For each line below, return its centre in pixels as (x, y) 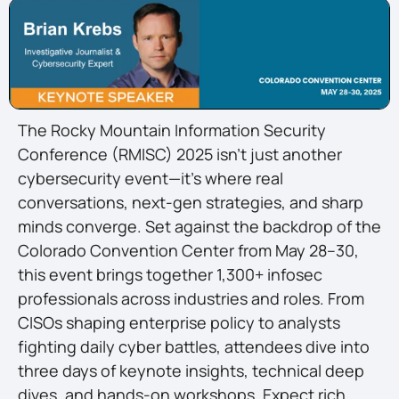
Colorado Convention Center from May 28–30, (188, 251)
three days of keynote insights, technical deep (191, 371)
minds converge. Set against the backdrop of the (199, 227)
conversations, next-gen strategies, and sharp (191, 203)
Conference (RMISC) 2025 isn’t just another (180, 155)
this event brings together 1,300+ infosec (170, 275)
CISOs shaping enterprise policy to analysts (179, 323)
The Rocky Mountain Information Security (172, 130)
